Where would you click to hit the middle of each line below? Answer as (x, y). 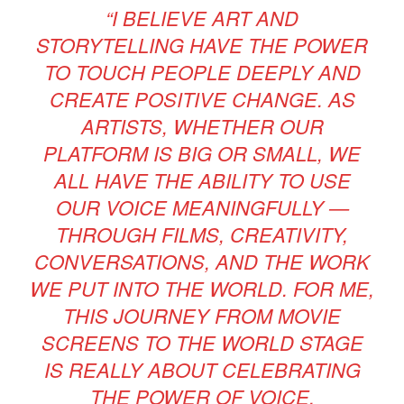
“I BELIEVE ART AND (202, 17)
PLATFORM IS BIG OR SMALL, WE (202, 152)
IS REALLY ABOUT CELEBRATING (202, 369)
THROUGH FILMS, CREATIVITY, (202, 234)
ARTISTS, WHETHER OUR (202, 125)
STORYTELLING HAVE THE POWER (202, 44)
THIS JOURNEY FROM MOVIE (202, 315)
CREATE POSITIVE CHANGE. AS (202, 98)
